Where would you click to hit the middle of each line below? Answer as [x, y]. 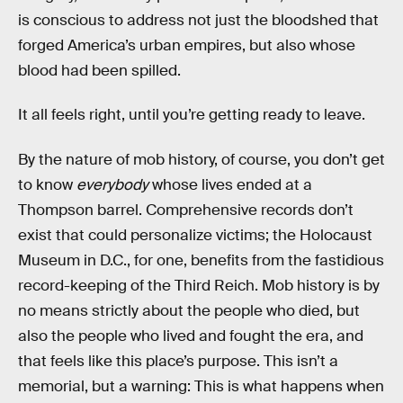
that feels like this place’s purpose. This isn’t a [178, 361]
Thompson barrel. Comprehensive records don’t [186, 210]
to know [47, 184]
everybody [112, 184]
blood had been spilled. [99, 70]
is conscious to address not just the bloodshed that [198, 20]
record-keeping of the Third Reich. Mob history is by [199, 285]
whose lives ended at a [230, 184]
